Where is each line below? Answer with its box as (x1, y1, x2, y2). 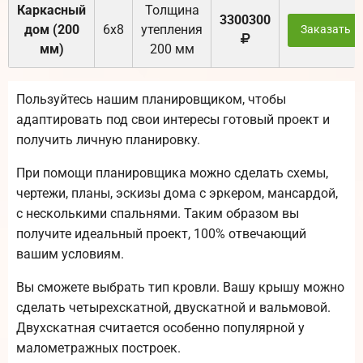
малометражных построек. (16, 340, 181, 357)
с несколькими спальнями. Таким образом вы (16, 206, 299, 222)
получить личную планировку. (16, 132, 200, 148)
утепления (141, 22, 203, 38)
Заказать (300, 23, 351, 37)
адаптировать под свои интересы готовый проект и (16, 112, 330, 128)
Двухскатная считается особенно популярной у (16, 320, 305, 336)
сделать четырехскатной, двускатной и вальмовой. (16, 300, 331, 316)
